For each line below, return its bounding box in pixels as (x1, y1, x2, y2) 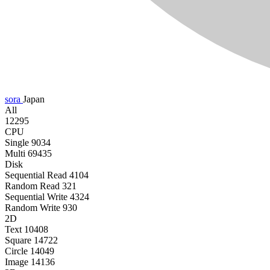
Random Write (5, 202, 60, 213)
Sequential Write (5, 192, 67, 202)
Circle (5, 246, 28, 257)
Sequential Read (5, 170, 67, 181)
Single (5, 137, 29, 148)
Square (5, 235, 31, 246)
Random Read (5, 181, 60, 192)
